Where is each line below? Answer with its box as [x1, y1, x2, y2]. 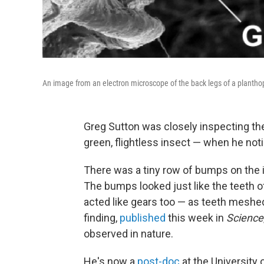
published [120, 212, 166, 224]
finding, [84, 212, 120, 224]
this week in [166, 212, 226, 224]
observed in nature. [84, 227, 173, 240]
